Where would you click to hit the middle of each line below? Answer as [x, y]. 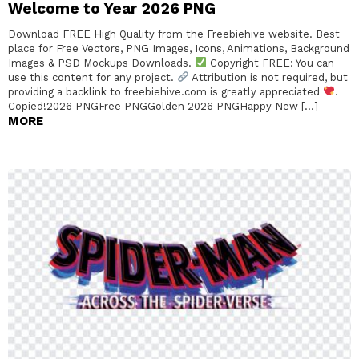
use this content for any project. [93, 77]
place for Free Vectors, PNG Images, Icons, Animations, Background [179, 48]
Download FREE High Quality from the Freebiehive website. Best [174, 34]
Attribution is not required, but [268, 77]
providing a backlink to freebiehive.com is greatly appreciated [165, 91]
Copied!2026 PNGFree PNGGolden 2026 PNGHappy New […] [163, 106]
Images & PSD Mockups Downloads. [101, 63]
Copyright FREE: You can [270, 63]
